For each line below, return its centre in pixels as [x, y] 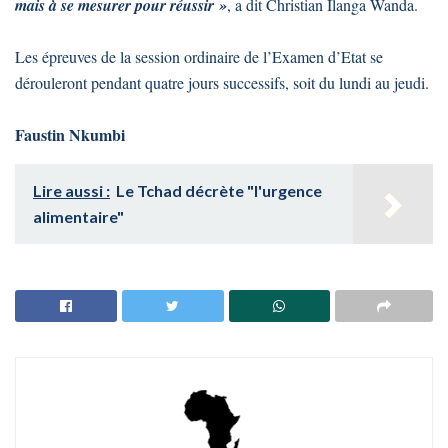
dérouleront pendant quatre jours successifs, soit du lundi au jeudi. [222, 82]
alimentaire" [78, 216]
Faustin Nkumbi [70, 134]
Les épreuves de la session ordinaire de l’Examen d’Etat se [199, 56]
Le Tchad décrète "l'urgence [219, 190]
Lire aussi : [71, 190]
